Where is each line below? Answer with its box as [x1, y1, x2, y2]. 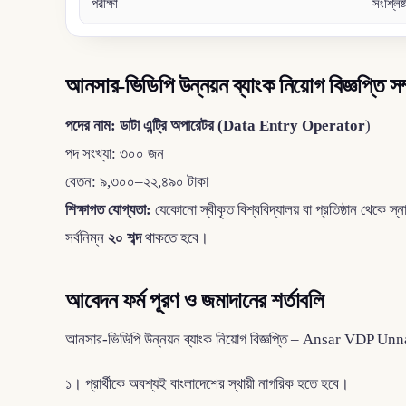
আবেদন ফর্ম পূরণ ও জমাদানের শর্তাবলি [65, 287, 324, 313]
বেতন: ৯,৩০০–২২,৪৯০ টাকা [65, 172, 208, 190]
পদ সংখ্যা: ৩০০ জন [65, 144, 164, 162]
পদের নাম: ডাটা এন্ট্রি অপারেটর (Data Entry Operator [65, 116, 365, 134]
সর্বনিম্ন [65, 228, 108, 246]
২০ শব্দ [108, 228, 141, 246]
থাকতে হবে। [141, 228, 208, 246]
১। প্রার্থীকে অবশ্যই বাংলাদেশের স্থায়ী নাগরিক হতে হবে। [65, 374, 349, 392]
